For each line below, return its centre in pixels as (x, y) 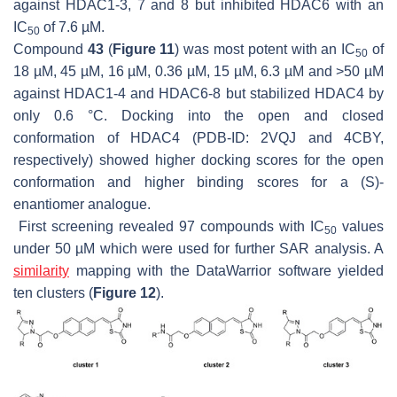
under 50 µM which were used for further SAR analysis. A (198, 248)
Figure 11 (144, 49)
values (360, 226)
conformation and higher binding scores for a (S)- (198, 182)
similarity (41, 270)
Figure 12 (125, 292)
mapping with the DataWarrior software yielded (226, 270)
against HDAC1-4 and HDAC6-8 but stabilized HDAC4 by (198, 93)
